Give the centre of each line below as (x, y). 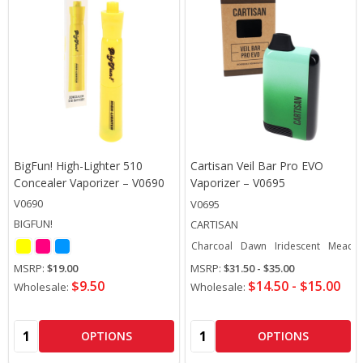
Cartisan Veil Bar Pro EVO (257, 165)
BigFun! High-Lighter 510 (78, 165)
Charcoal (212, 246)
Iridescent (297, 246)
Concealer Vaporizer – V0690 (89, 182)
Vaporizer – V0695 (238, 182)
